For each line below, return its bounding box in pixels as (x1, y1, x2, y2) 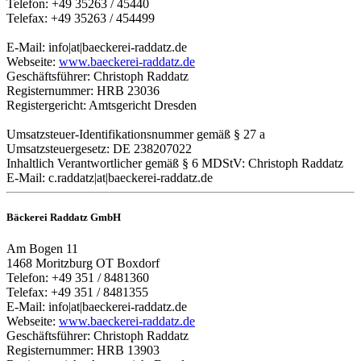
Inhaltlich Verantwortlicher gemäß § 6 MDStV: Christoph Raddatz (6, 156, 343, 171)
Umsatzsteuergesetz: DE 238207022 (6, 142, 192, 156)
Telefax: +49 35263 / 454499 (6, 11, 155, 26)
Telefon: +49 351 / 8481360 (6, 271, 149, 285)
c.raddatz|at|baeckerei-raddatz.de (48, 171, 213, 185)
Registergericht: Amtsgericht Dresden (6, 98, 197, 113)
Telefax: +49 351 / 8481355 (6, 285, 148, 300)
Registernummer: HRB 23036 (6, 84, 160, 98)
